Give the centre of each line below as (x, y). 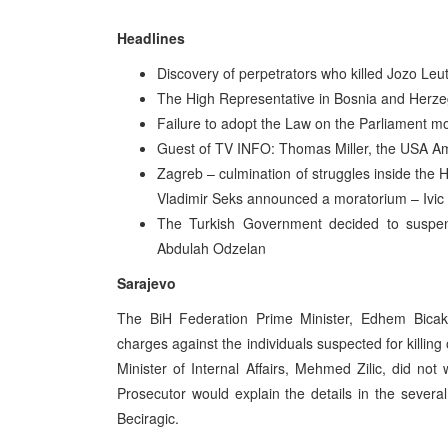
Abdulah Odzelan (211, 248)
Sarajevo (146, 283)
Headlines (151, 38)
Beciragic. (148, 418)
